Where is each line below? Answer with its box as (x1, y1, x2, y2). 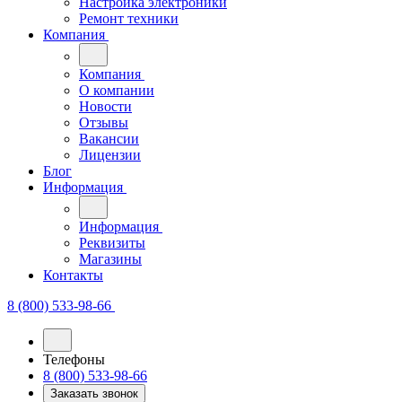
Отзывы (79, 92, 128, 107)
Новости (79, 75, 132, 91)
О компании (79, 59, 154, 74)
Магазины (79, 228, 142, 243)
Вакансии (79, 108, 139, 123)
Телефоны (43, 328, 105, 344)
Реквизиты (79, 212, 145, 227)
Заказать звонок (50, 363, 138, 377)
